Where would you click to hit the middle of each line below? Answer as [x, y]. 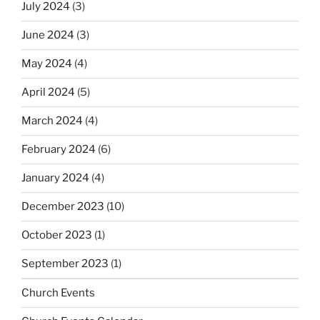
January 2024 [55, 178]
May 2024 [47, 64]
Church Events [58, 293]
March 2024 [52, 121]
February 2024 [59, 150]
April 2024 [48, 92]
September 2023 [65, 264]
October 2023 [57, 235]
